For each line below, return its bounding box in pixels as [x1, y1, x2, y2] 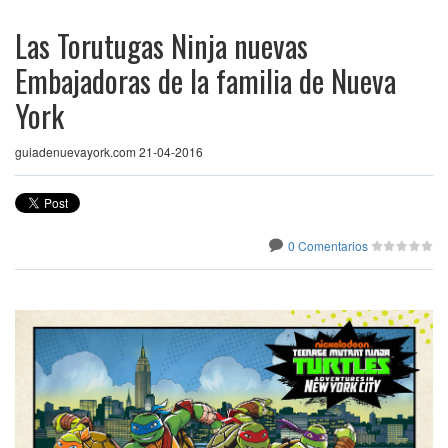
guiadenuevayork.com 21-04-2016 [15, 143, 203, 160]
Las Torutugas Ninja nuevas [15, 23, 308, 68]
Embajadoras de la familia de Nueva [15, 58, 396, 103]
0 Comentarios [288, 237, 368, 254]
